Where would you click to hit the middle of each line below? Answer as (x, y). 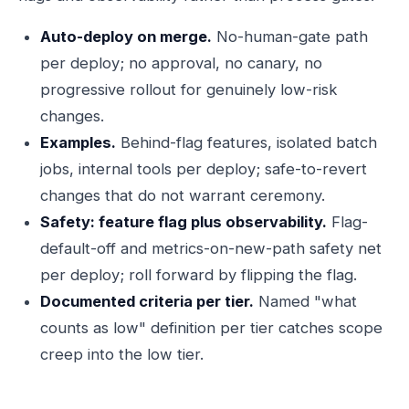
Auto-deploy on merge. (126, 37)
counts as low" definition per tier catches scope (211, 328)
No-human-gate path (290, 37)
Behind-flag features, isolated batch (246, 142)
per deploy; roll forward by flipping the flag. (199, 275)
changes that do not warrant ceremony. (183, 195)
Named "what (305, 301)
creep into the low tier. (122, 354)
